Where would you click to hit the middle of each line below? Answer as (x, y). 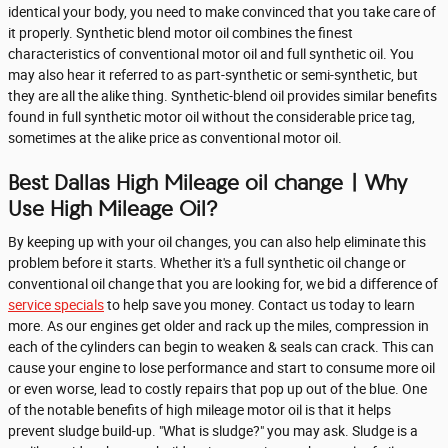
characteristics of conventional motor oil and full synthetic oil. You (211, 53)
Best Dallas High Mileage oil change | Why (207, 182)
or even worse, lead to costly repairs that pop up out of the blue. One (217, 389)
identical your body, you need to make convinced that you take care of (222, 11)
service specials (56, 305)
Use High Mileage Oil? (113, 208)
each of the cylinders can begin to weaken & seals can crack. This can (221, 347)
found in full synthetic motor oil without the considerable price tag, (211, 116)
